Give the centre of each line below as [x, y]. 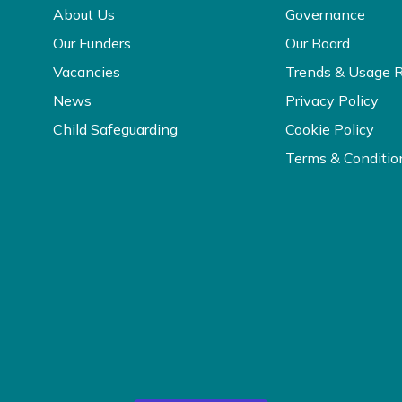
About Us [84, 15]
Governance [326, 15]
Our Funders [92, 44]
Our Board [318, 44]
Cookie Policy [330, 130]
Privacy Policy [332, 101]
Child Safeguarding [115, 130]
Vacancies [87, 72]
